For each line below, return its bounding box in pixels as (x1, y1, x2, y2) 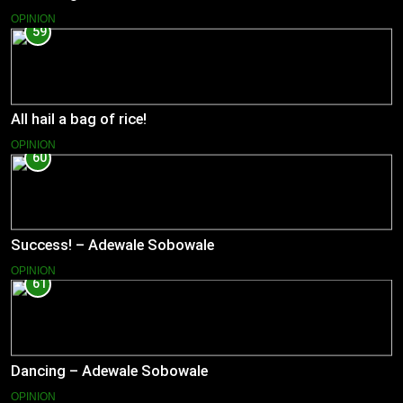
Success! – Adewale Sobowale (11, 237, 214, 255)
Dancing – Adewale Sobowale (11, 362, 208, 380)
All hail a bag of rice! (11, 111, 147, 129)
